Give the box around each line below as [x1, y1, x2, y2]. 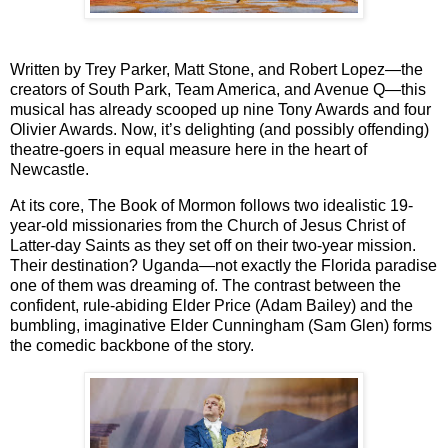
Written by [10, 60, 85, 78]
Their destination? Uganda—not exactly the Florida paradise [10, 256, 437, 274]
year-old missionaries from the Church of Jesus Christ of [10, 216, 405, 234]
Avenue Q [314, 80, 385, 98]
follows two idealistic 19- [236, 196, 413, 214]
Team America [175, 80, 276, 98]
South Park [88, 80, 167, 98]
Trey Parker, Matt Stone [85, 60, 250, 78]
